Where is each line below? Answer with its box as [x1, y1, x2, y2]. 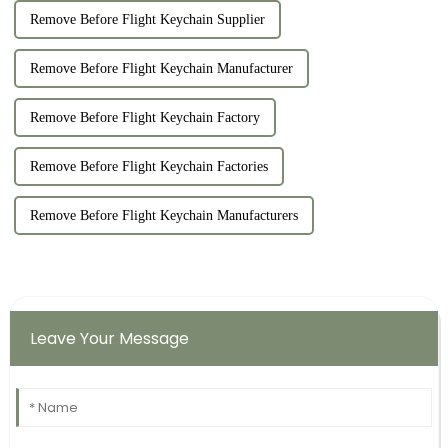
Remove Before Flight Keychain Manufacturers [29, 207, 298, 223]
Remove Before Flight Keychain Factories [29, 158, 268, 174]
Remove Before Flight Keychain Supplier [29, 11, 265, 27]
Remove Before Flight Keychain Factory [29, 109, 260, 125]
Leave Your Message [29, 326, 189, 350]
